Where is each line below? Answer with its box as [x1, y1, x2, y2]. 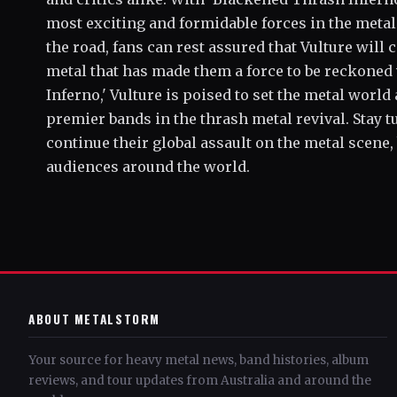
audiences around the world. [46, 158, 250, 175]
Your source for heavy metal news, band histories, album [28, 353, 369, 368]
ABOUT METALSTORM [28, 310, 161, 328]
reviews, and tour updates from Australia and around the [28, 373, 371, 388]
